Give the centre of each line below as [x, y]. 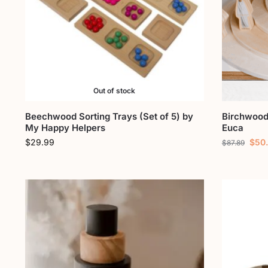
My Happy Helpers [65, 127]
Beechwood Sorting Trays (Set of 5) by [109, 116]
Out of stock [115, 90]
